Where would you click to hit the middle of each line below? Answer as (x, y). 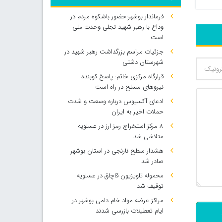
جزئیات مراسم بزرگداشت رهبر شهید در (114, 52)
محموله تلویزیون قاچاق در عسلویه (120, 176)
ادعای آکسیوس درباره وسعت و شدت (115, 101)
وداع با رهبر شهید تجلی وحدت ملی (118, 27)
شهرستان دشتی (143, 62)
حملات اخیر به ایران (137, 112)
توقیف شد (150, 186)
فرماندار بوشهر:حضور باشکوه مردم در (117, 17)
